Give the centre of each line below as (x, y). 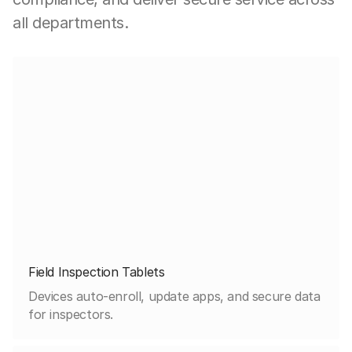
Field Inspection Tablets (97, 271)
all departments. (70, 22)
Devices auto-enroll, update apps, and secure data (174, 296)
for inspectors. (71, 314)
